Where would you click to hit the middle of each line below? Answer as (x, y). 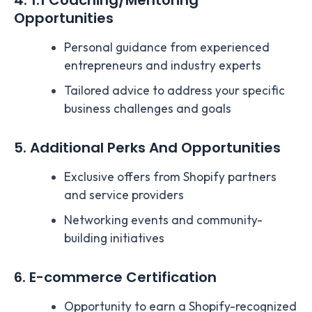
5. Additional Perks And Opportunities (147, 148)
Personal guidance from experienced (166, 48)
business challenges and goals (147, 109)
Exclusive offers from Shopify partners (170, 177)
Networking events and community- (163, 220)
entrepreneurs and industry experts (162, 66)
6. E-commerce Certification (115, 278)
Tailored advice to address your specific (174, 91)
